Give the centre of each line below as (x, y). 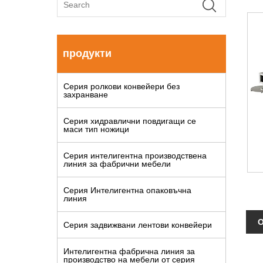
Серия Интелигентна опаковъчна (127, 190)
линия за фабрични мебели (117, 164)
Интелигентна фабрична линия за (129, 251)
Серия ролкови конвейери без (122, 86)
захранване (86, 95)
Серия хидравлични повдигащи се (130, 121)
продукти (87, 53)
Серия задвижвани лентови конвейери (138, 225)
